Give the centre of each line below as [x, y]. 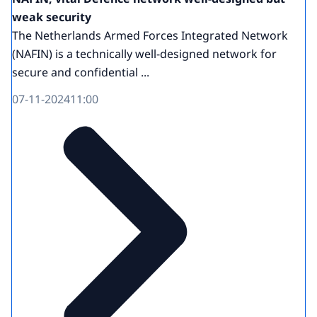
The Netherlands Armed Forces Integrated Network [150, 35]
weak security [52, 17]
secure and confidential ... [81, 72]
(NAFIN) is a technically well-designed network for [144, 53]
